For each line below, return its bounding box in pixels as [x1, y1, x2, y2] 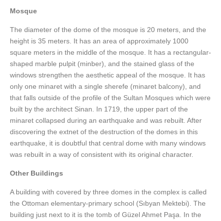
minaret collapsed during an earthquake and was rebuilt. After [10, 116, 202, 125]
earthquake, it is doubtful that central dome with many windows [10, 139, 206, 147]
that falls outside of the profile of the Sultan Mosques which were [10, 94, 211, 102]
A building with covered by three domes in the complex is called [10, 188, 207, 196]
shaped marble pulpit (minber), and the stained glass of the [10, 60, 194, 68]
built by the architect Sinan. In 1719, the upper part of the [10, 105, 188, 113]
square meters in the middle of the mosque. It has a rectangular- [10, 48, 211, 57]
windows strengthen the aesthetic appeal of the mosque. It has [10, 71, 205, 79]
